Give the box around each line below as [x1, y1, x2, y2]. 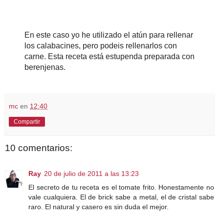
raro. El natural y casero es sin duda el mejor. [28, 202, 169, 211]
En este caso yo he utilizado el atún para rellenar [24, 31, 193, 40]
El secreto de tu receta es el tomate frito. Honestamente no [28, 183, 214, 191]
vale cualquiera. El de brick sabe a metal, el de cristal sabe [28, 193, 214, 201]
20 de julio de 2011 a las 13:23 [44, 169, 139, 177]
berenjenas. [24, 63, 66, 72]
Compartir [14, 118, 40, 126]
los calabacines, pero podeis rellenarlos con [24, 42, 177, 50]
